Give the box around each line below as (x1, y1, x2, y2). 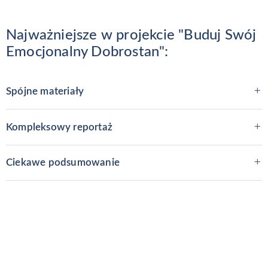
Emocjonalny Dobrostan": (6, 45, 169, 60)
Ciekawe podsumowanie (6, 157, 120, 168)
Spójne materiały (6, 86, 84, 97)
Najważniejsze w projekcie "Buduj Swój (6, 28, 257, 43)
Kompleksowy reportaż (6, 121, 112, 132)
